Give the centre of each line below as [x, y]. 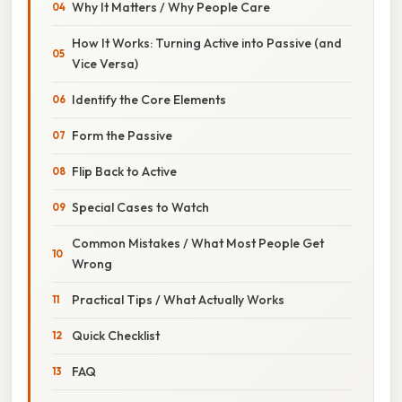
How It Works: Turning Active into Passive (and [207, 43]
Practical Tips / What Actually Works [178, 299]
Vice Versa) [105, 63]
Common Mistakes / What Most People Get [198, 243]
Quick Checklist [116, 335]
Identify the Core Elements [149, 99]
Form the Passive [122, 135]
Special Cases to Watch [140, 207]
